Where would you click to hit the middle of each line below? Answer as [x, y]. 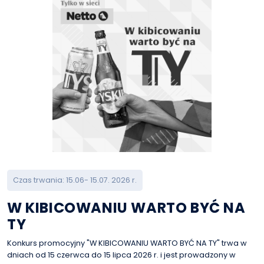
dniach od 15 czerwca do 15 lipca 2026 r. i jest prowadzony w [121, 255]
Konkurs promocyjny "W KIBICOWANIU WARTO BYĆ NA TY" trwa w [127, 243]
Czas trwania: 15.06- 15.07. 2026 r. [75, 180]
